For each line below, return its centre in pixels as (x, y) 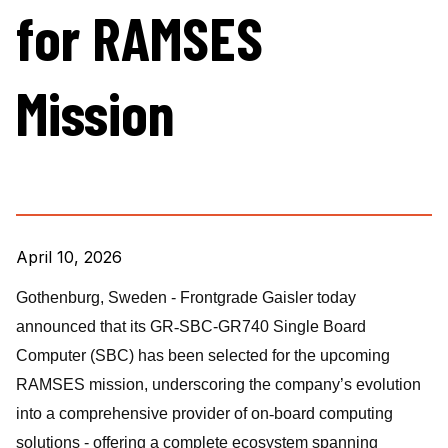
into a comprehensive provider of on (142, 413)
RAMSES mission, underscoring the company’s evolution (218, 384)
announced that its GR (95, 326)
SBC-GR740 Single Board (272, 326)
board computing (333, 413)
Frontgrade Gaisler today (268, 297)
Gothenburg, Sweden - (98, 297)
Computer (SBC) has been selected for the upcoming (203, 355)
